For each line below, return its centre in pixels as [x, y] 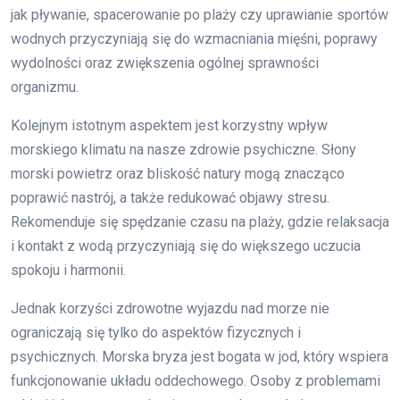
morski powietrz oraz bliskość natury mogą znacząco [178, 173]
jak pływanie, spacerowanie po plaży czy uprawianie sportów [200, 14]
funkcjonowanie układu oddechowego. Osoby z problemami [196, 380]
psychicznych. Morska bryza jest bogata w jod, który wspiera [200, 356]
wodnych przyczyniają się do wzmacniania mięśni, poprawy [194, 38]
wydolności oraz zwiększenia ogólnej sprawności [165, 62]
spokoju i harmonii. [68, 270]
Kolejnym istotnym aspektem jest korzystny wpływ [169, 125]
